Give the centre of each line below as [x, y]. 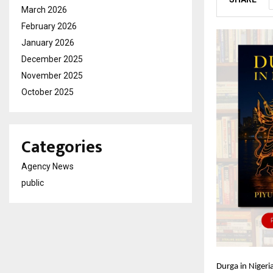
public [33, 183]
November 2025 [52, 76]
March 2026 [44, 10]
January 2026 [48, 43]
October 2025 [48, 92]
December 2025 [52, 59]
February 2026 [49, 26]
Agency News [48, 166]
